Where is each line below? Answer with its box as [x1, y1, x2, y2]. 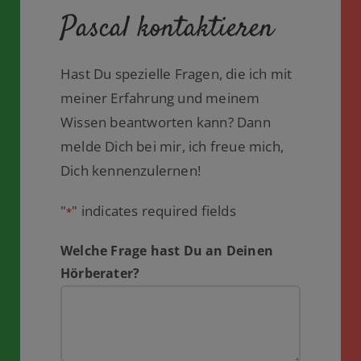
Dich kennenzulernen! [60, 160, 201, 180]
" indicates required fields [72, 201, 236, 220]
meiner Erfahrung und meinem [60, 88, 260, 107]
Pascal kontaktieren [60, 7, 274, 50]
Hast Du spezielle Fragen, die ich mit [60, 64, 293, 83]
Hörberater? [60, 263, 140, 282]
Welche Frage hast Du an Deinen [60, 241, 273, 259]
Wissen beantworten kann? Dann [60, 112, 271, 131]
